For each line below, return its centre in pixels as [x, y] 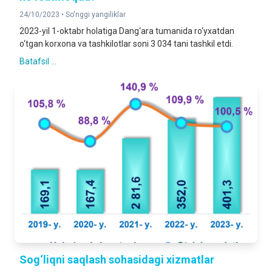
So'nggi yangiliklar [96, 15]
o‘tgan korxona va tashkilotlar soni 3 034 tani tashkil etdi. [126, 44]
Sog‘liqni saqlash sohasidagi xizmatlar [117, 260]
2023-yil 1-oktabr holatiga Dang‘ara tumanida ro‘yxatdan [127, 31]
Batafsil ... [38, 61]
